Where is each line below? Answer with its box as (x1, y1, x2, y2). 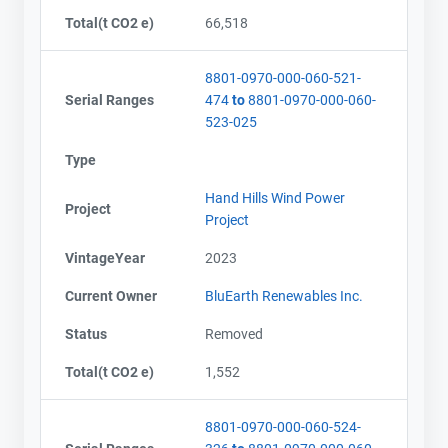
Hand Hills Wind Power (205, 189, 345, 206)
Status (65, 325, 107, 342)
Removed (205, 325, 263, 342)
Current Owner (65, 287, 157, 304)
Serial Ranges (65, 91, 154, 108)
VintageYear (65, 249, 145, 266)
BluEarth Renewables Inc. (205, 287, 363, 304)
